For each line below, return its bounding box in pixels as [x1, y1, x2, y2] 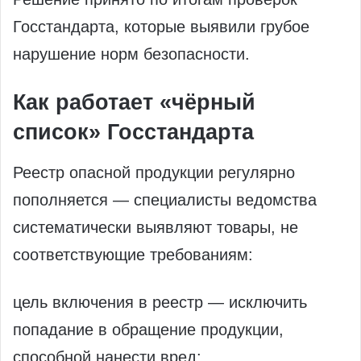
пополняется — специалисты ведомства [13, 190, 317, 209]
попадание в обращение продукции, [13, 320, 284, 338]
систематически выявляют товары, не [13, 218, 298, 236]
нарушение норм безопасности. [13, 45, 250, 64]
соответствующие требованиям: [13, 245, 253, 263]
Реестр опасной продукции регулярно [13, 163, 295, 181]
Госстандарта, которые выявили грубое [13, 18, 309, 36]
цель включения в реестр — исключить [13, 293, 307, 311]
